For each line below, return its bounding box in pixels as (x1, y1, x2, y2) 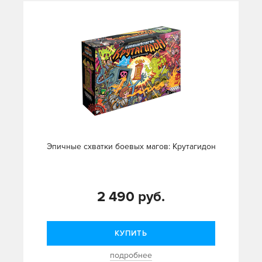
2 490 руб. (97, 188, 165, 206)
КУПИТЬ (115, 229, 147, 239)
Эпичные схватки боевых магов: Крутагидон (46, 142, 216, 152)
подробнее (110, 250, 152, 261)
